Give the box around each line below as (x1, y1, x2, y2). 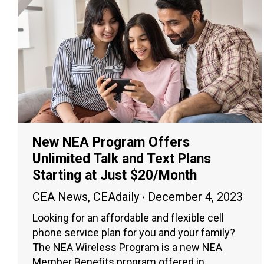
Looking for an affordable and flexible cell (32, 212, 224, 225)
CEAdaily (93, 190, 139, 204)
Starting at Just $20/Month (32, 167, 197, 184)
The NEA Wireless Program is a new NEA (32, 241, 222, 254)
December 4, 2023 (148, 190, 243, 204)
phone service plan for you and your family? (32, 226, 235, 239)
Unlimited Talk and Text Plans (32, 151, 211, 167)
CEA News (32, 190, 88, 204)
